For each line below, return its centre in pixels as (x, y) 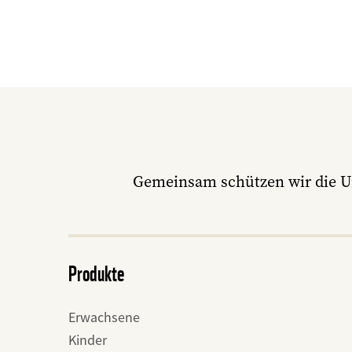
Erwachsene (104, 317)
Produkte (97, 273)
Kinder (88, 340)
